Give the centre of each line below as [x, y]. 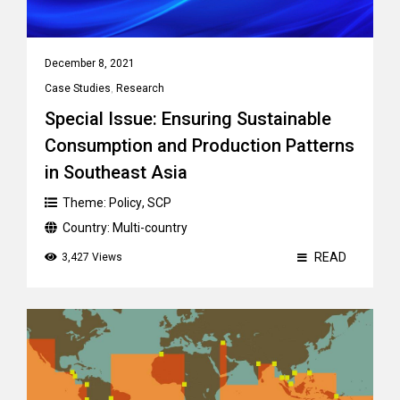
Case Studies [78, 88]
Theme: [86, 203]
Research [140, 88]
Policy [125, 203]
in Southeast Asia [116, 172]
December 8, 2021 [90, 63]
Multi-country [150, 228]
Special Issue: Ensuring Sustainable [188, 119]
